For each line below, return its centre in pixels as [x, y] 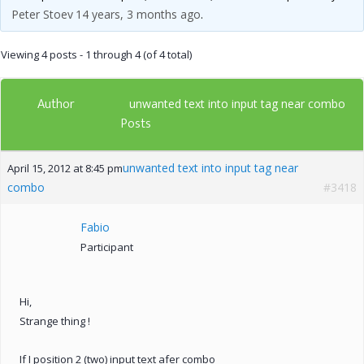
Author [56, 104]
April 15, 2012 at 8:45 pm [65, 168]
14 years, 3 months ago [138, 14]
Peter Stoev [42, 14]
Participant [107, 247]
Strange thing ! [55, 321]
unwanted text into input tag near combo [237, 103]
